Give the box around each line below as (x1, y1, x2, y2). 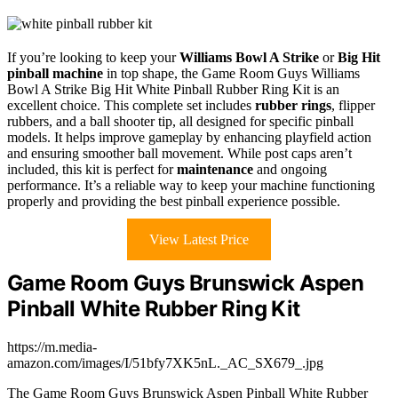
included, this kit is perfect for (7, 161, 177, 177)
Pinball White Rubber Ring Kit (7, 295, 300, 322)
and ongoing (253, 161, 327, 177)
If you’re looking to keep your (7, 49, 179, 65)
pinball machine (7, 65, 103, 81)
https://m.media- (7, 338, 97, 354)
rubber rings (255, 97, 331, 113)
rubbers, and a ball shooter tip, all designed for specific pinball (7, 113, 354, 129)
